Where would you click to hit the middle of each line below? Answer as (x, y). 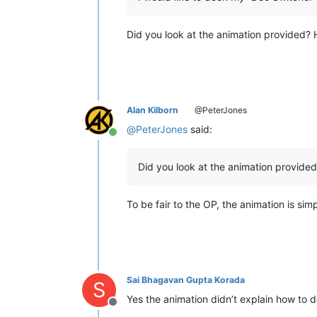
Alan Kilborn (152, 110)
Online (128, 140)
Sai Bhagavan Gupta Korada (186, 280)
